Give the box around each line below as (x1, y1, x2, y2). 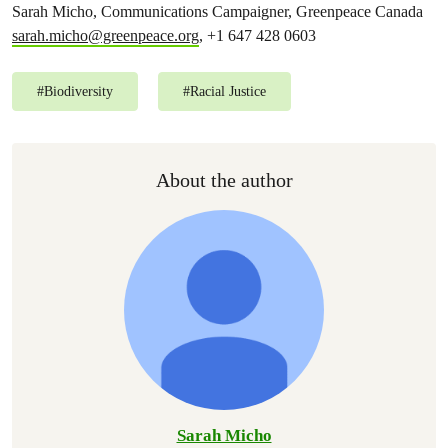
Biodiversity (44, 84, 113, 99)
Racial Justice (190, 84, 266, 99)
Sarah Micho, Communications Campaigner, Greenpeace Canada (12, 2, 427, 21)
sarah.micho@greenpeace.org (12, 26, 199, 45)
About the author (155, 169, 293, 191)
